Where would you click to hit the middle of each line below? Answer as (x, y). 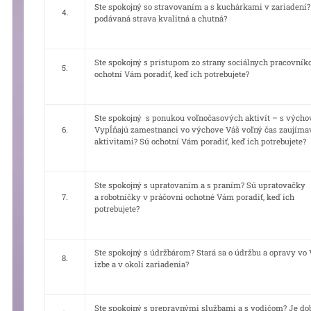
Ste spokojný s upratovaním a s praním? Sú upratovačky (200, 185)
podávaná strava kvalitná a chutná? (161, 19)
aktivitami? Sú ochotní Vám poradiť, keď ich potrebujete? (200, 142)
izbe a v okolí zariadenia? (142, 264)
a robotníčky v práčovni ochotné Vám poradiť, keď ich (194, 197)
